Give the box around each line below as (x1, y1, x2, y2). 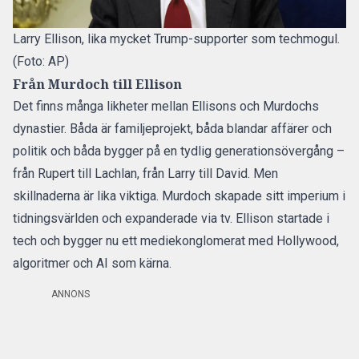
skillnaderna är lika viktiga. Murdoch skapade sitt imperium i (13, 188, 345, 204)
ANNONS (51, 288, 90, 300)
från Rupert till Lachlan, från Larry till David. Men (13, 166, 278, 181)
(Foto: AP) (13, 54, 69, 69)
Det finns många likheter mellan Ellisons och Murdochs (13, 99, 319, 114)
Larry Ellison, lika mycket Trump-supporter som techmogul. (13, 31, 340, 46)
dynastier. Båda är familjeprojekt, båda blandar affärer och (13, 121, 332, 136)
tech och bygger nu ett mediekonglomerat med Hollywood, (13, 233, 339, 248)
